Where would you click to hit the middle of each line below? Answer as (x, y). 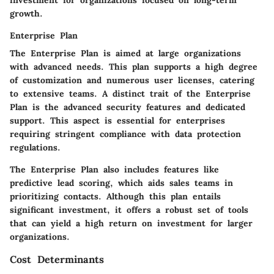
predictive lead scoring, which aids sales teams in (121, 183)
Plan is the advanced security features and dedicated (128, 107)
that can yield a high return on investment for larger (131, 223)
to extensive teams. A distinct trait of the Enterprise (130, 93)
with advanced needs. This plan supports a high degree (134, 66)
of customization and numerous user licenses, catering (132, 80)
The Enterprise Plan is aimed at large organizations (125, 53)
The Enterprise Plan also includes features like (114, 169)
